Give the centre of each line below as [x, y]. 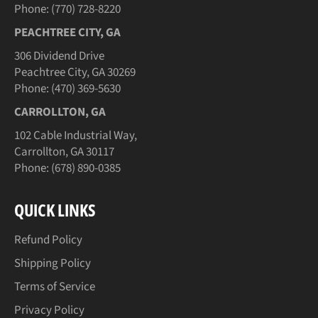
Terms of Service [55, 286]
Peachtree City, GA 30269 [75, 73]
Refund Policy [48, 240]
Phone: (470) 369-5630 [67, 89]
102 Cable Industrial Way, [76, 136]
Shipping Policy [53, 263]
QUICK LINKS [55, 210]
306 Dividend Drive [59, 56]
